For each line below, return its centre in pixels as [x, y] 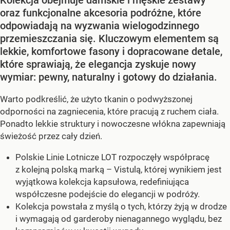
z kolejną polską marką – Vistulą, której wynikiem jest [119, 169]
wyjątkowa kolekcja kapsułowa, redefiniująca [102, 181]
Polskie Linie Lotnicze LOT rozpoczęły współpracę [112, 157]
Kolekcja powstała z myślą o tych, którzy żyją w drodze [121, 206]
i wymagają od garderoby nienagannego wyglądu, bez [119, 218]
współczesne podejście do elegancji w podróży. [108, 194]
